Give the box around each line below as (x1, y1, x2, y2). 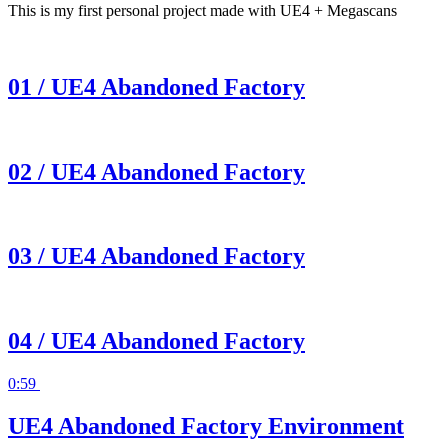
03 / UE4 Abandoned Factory (8, 243, 305, 270)
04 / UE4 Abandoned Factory (8, 328, 305, 355)
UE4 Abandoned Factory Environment (8, 413, 404, 440)
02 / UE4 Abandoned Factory (8, 158, 305, 185)
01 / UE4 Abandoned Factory (8, 73, 305, 100)
